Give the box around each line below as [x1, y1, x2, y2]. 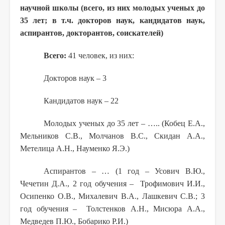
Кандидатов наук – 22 [44, 96, 119, 105]
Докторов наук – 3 [44, 73, 107, 82]
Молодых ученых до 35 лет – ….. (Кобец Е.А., [44, 119, 205, 128]
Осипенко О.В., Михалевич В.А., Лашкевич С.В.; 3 [20, 191, 205, 200]
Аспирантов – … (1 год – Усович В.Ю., [44, 166, 205, 175]
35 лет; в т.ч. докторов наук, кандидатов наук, [20, 16, 205, 25]
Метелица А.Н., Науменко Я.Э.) [20, 144, 130, 153]
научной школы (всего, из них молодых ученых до [20, 3, 205, 12]
